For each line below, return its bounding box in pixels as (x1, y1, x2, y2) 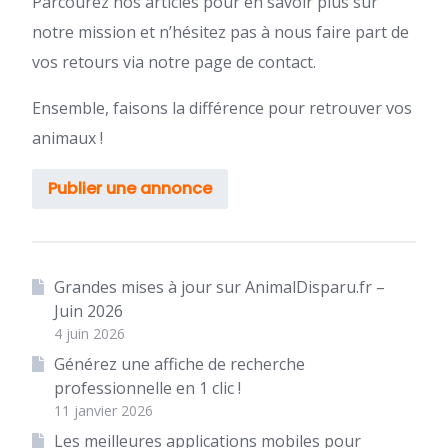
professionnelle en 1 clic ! (53, 377, 241, 399)
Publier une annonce (48, 177, 212, 200)
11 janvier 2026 (53, 401, 153, 420)
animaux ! (32, 127, 103, 149)
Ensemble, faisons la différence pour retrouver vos (32, 97, 412, 119)
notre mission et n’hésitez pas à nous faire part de (32, 21, 409, 43)
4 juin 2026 (53, 324, 125, 343)
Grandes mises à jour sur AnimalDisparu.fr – (53, 276, 385, 298)
